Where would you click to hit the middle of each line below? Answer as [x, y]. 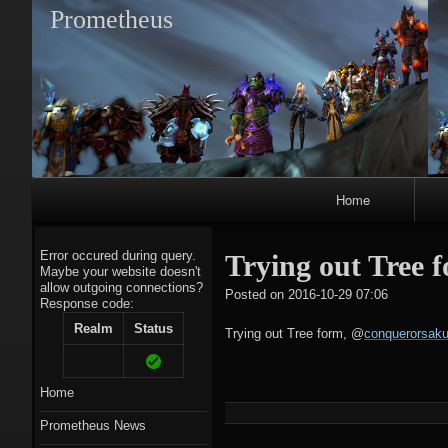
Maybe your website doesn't [120, 271]
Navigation [78, 213]
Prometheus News [93, 425]
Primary [67, 189]
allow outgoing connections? [121, 287]
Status [153, 328]
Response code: [87, 303]
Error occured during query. [118, 255]
